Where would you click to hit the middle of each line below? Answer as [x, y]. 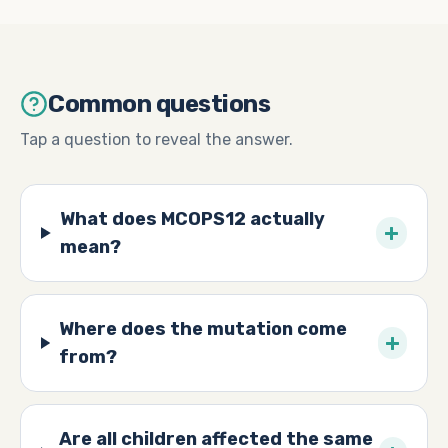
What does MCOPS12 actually [192, 219]
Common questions [159, 104]
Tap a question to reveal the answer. [156, 139]
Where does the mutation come [203, 329]
